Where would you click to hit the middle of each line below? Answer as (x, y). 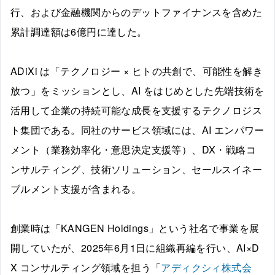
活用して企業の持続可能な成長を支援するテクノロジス (136, 110)
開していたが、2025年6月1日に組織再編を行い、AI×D (135, 248)
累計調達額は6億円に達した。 (79, 32)
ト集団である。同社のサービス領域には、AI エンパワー (137, 130)
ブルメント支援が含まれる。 (76, 189)
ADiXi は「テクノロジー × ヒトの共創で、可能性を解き (137, 71)
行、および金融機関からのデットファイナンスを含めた (136, 12)
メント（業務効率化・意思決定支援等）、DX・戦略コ (133, 149)
